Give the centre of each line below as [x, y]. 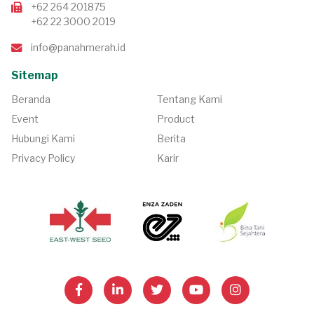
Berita [171, 138]
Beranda [31, 99]
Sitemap [35, 75]
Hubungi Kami [43, 138]
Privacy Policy [43, 158]
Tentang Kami [190, 99]
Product [176, 118]
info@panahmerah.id [78, 47]
